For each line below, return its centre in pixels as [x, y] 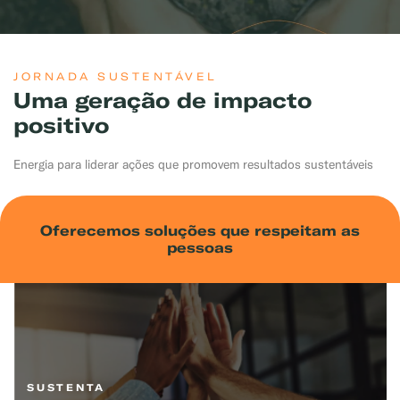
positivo [61, 125]
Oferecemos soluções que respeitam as [200, 230]
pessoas [200, 247]
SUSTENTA [66, 387]
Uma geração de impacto [162, 100]
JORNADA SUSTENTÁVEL [116, 76]
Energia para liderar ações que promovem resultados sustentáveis [193, 165]
